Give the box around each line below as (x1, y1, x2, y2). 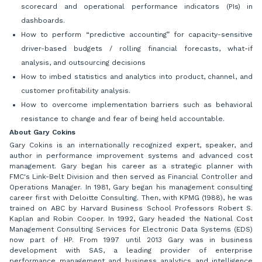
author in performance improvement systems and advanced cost (9, 151, 253, 160)
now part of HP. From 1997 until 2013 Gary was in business (9, 236, 253, 244)
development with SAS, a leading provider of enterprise (9, 246, 253, 255)
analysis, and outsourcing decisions (21, 58, 148, 67)
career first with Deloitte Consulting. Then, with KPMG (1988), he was (9, 194, 253, 202)
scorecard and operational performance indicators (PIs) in (21, 2, 253, 11)
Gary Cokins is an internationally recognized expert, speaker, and (9, 141, 253, 150)
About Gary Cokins (9, 128, 75, 137)
